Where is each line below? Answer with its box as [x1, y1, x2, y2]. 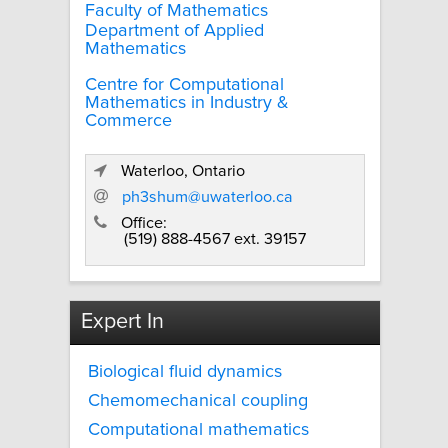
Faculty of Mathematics [85, 2, 268, 21]
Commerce [85, 111, 172, 130]
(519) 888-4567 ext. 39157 [124, 230, 307, 247]
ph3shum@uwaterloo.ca [122, 189, 294, 206]
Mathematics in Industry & [85, 93, 289, 112]
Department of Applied [85, 21, 264, 40]
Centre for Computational [85, 75, 284, 94]
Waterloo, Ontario [121, 163, 246, 180]
